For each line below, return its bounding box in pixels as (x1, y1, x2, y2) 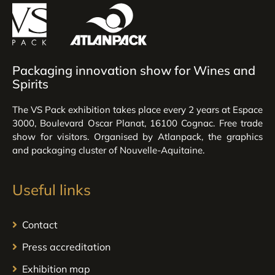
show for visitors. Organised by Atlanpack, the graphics (12, 131, 263, 143)
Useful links (12, 180, 91, 199)
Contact (22, 219, 58, 231)
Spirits (12, 76, 48, 92)
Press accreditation (22, 241, 110, 254)
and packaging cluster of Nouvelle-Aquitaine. (12, 144, 204, 157)
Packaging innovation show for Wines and (12, 63, 255, 79)
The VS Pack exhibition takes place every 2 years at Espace (12, 104, 263, 116)
